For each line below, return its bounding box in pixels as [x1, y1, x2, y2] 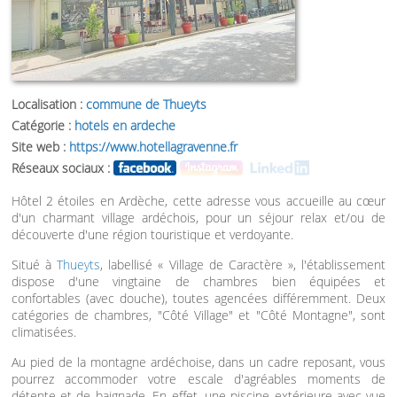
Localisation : [11, 96, 86, 113]
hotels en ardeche [74, 117, 175, 134]
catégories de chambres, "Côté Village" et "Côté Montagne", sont [11, 307, 386, 323]
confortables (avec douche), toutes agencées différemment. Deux [11, 290, 386, 307]
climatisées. [11, 323, 76, 340]
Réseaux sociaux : [11, 160, 113, 176]
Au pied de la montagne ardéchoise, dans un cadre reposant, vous [11, 354, 386, 370]
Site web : [11, 138, 69, 155]
